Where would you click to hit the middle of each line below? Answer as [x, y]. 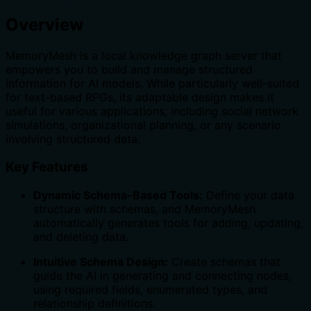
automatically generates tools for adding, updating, [168, 222]
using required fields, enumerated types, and [150, 289]
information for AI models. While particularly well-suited [152, 84]
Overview [44, 25]
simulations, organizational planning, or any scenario [143, 125]
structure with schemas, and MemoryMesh [144, 209]
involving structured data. [73, 139]
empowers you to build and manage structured [129, 70]
